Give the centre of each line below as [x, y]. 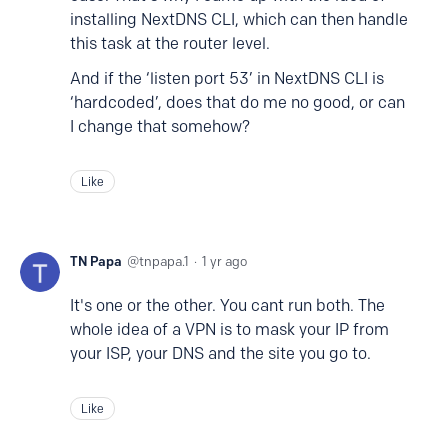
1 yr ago [224, 261]
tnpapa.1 [164, 261]
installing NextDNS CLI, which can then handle [239, 19]
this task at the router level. [170, 43]
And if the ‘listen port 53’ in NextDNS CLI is [227, 78]
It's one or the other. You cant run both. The [227, 305]
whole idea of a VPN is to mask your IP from [229, 329]
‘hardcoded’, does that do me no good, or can [237, 102]
